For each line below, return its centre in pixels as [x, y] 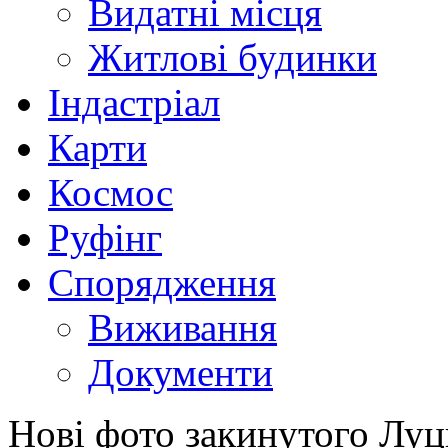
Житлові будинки [232, 57]
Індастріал [134, 102]
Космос [110, 192]
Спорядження [162, 282]
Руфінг [105, 237]
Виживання [182, 327]
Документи [180, 372]
